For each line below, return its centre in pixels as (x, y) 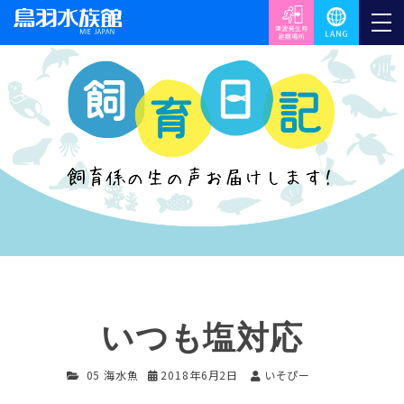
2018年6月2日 (200, 374)
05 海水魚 (112, 374)
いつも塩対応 (202, 338)
